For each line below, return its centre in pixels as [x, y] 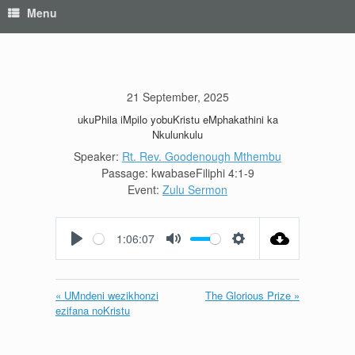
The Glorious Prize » [252, 295]
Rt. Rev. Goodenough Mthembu [202, 156]
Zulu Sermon [195, 189]
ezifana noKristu [93, 310]
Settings [258, 254]
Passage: [124, 173]
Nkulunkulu [177, 134]
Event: [143, 189]
